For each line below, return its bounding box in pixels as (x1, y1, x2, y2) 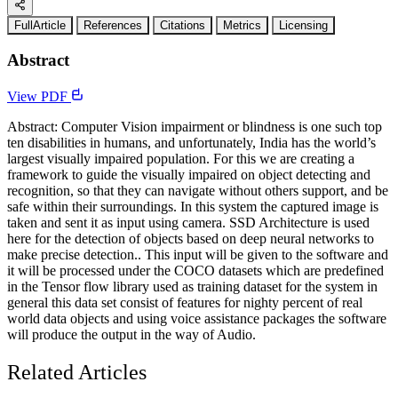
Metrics (223, 18, 261, 32)
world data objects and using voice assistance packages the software (7, 311, 386, 327)
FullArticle (14, 18, 66, 32)
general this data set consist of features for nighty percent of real (7, 295, 362, 311)
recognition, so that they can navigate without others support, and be (7, 183, 388, 199)
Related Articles (7, 361, 147, 385)
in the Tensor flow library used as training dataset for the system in (7, 279, 378, 295)
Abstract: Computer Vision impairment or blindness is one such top (7, 119, 382, 135)
